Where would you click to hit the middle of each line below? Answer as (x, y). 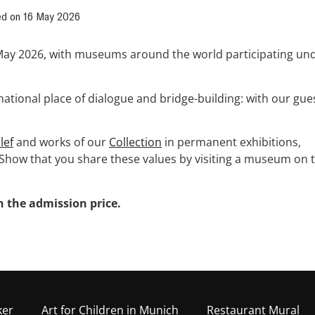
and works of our (61, 142)
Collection (135, 142)
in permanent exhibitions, (231, 142)
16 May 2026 (52, 17)
